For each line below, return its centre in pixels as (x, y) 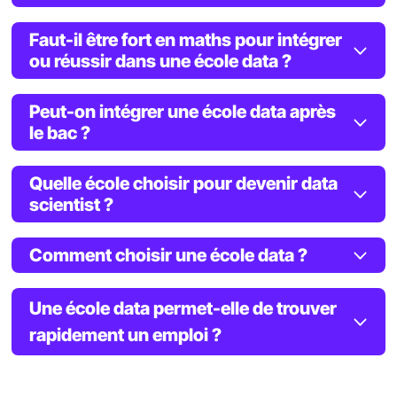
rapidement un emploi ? (125, 335)
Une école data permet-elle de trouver (183, 308)
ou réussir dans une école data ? (160, 61)
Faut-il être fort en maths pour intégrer (186, 39)
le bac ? (60, 132)
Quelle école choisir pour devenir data (183, 183)
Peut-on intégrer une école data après (183, 111)
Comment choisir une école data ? (168, 255)
